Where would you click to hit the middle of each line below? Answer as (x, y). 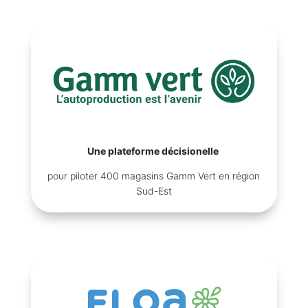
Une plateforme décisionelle (154, 151)
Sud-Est (154, 191)
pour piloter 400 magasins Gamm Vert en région (154, 176)
